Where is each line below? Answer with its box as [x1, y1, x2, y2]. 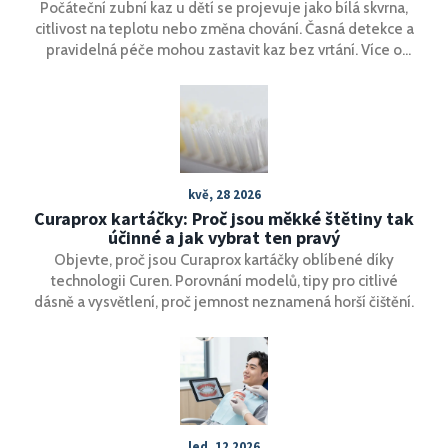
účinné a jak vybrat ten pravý [108, 225, 340, 249]
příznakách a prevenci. [150, 61, 298, 80]
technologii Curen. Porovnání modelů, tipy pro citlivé [50, 271, 398, 290]
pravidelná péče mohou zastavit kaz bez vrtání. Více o [46, 40, 402, 59]
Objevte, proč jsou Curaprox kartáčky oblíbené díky [54, 250, 394, 269]
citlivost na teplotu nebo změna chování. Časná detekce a [34, 19, 414, 38]
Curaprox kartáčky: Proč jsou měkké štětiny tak [34, 206, 414, 230]
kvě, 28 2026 [187, 185, 261, 203]
